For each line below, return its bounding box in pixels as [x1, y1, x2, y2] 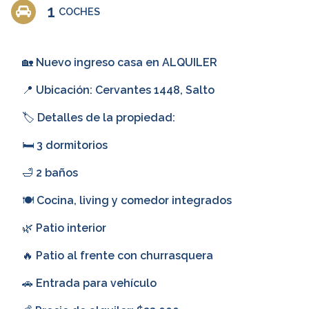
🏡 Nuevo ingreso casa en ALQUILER [22, 56, 220, 70]
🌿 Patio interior [22, 221, 106, 235]
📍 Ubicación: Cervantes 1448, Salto [22, 83, 215, 97]
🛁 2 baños [22, 166, 78, 180]
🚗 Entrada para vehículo [22, 277, 157, 290]
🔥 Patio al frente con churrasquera [22, 249, 213, 263]
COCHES [58, 6, 100, 18]
